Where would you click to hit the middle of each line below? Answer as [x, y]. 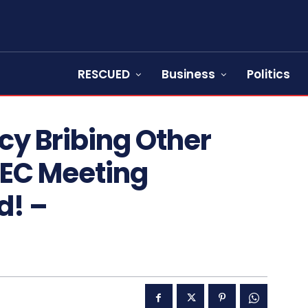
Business [188, 74]
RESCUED [104, 74]
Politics [268, 74]
